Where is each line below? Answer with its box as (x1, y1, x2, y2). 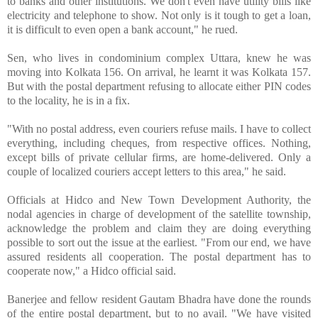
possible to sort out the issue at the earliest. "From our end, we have (7, 236, 311, 248)
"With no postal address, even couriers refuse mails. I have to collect (7, 122, 311, 135)
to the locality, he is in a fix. (7, 94, 130, 106)
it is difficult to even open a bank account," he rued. (7, 23, 238, 35)
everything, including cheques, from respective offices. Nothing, (7, 136, 311, 149)
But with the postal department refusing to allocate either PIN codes (7, 79, 311, 92)
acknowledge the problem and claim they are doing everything (7, 221, 311, 234)
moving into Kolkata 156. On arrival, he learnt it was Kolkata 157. (7, 65, 311, 78)
